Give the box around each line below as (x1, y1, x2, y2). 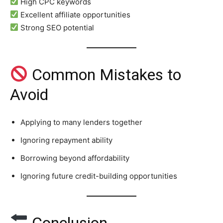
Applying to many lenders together (20, 117, 142, 127)
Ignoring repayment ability (20, 135, 112, 145)
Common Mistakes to (28, 65, 182, 84)
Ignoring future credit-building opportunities (20, 171, 177, 181)
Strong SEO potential (18, 22, 95, 32)
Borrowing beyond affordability (20, 153, 129, 163)
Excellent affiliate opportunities (18, 9, 131, 19)
